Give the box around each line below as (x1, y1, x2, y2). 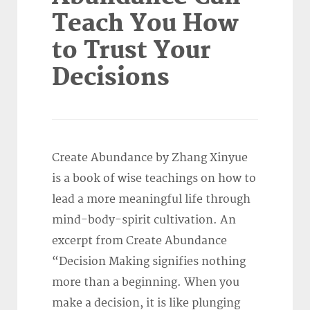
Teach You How (52, 10, 239, 39)
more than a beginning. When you (52, 275, 239, 290)
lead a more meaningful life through (52, 192, 250, 207)
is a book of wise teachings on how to (52, 172, 256, 186)
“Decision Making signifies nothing (52, 255, 246, 269)
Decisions (52, 64, 170, 93)
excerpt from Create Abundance (52, 234, 227, 248)
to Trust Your (52, 37, 211, 66)
